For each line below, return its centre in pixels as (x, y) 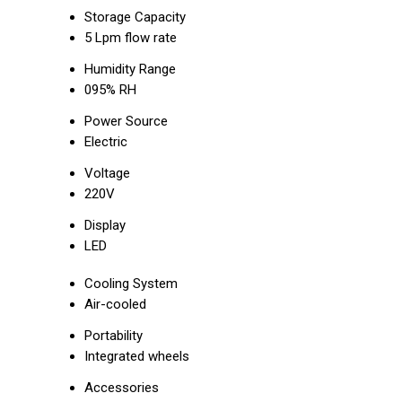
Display (105, 225)
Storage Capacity (135, 17)
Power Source (126, 121)
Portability (114, 336)
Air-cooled (115, 304)
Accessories (122, 388)
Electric (106, 142)
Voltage (107, 173)
